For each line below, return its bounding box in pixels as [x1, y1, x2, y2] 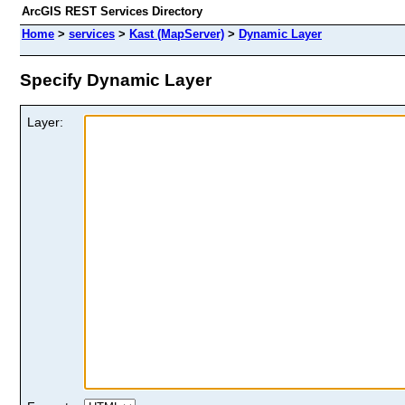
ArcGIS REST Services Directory [22, 5, 202, 18]
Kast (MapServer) [129, 27, 224, 41]
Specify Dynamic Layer [20, 70, 212, 89]
